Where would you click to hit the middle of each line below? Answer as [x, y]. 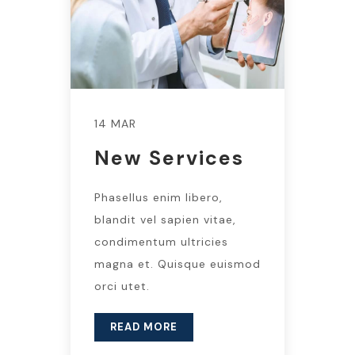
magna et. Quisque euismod [177, 263]
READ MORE [144, 326]
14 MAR [115, 123]
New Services [169, 158]
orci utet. [122, 286]
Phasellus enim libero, [158, 197]
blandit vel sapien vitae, [165, 219]
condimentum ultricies [161, 241]
